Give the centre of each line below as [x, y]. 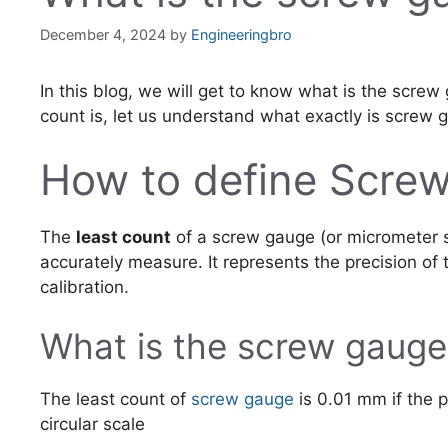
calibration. [84, 286]
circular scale [92, 424]
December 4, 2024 [103, 35]
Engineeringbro [241, 35]
